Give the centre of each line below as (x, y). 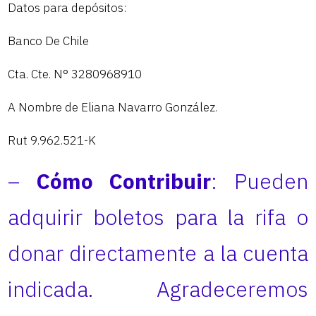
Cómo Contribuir (124, 181)
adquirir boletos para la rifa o (158, 217)
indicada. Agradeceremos (158, 289)
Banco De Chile (49, 41)
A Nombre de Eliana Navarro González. (113, 108)
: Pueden (260, 181)
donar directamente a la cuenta (158, 253)
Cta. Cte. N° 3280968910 (75, 74)
